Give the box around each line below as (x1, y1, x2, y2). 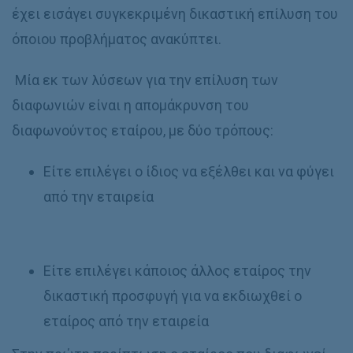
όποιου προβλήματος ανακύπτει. (12, 31, 221, 47)
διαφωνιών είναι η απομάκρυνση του (12, 97, 249, 113)
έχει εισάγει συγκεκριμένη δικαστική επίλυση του (12, 6, 338, 22)
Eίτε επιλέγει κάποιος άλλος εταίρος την (43, 262, 311, 279)
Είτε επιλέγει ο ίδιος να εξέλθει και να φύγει (43, 163, 334, 180)
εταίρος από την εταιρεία (43, 313, 209, 329)
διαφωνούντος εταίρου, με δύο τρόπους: (12, 122, 273, 139)
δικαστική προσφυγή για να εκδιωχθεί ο (43, 288, 302, 304)
